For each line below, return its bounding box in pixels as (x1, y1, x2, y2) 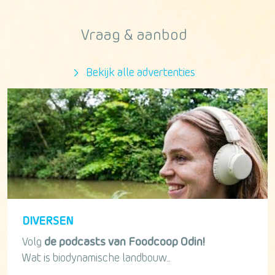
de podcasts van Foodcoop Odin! (44, 236, 205, 248)
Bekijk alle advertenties (83, 67, 195, 79)
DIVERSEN (22, 215, 74, 227)
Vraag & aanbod (80, 28, 187, 43)
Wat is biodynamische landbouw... (22, 252, 170, 264)
